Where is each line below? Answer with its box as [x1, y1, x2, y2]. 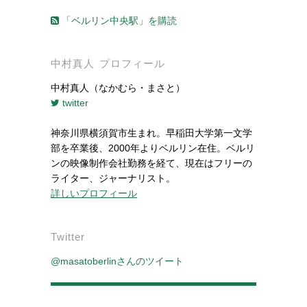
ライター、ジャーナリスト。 [51, 173, 175, 184]
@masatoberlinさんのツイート [51, 255, 184, 267]
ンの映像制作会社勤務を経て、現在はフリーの [51, 158, 252, 169]
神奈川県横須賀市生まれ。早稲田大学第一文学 [51, 127, 252, 139]
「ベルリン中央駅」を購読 [59, 14, 177, 26]
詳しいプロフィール [51, 188, 137, 199]
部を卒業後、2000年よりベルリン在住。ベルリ [51, 143, 255, 154]
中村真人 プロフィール [51, 57, 165, 69]
